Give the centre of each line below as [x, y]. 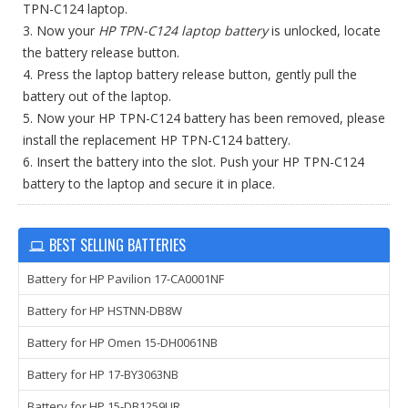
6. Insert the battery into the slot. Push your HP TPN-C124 [194, 162]
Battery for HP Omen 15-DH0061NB [122, 342]
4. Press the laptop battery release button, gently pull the [190, 74]
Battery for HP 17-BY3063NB [103, 374]
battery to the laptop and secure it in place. [149, 184]
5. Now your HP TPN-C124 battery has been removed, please [204, 118]
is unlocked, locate [324, 31]
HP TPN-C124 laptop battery [183, 31]
